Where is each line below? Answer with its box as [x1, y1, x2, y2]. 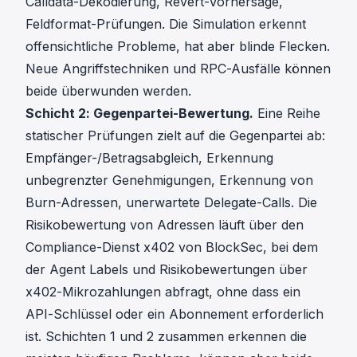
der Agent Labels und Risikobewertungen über [25, 261, 308, 278]
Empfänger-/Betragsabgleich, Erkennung [25, 150, 273, 167]
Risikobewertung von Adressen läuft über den [25, 217, 304, 233]
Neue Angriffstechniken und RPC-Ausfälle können [25, 61, 331, 77]
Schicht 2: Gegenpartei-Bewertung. [25, 105, 253, 122]
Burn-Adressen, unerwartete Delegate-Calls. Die [25, 194, 317, 211]
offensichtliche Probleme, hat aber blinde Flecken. [25, 38, 330, 55]
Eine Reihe [253, 105, 320, 122]
